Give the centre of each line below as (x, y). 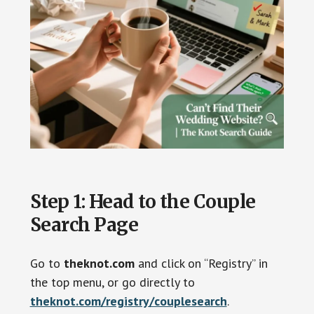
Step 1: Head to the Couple (143, 201)
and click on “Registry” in (201, 263)
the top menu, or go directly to (112, 282)
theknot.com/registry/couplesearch (128, 301)
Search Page (84, 224)
